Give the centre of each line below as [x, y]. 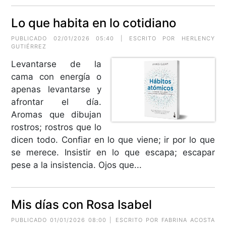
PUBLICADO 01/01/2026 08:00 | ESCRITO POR [86, 220]
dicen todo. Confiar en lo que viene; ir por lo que [113, 139]
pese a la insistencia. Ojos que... [77, 165]
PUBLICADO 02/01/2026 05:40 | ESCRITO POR [96, 38]
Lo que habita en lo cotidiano [94, 23]
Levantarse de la [56, 64]
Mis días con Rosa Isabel [82, 204]
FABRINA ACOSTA [188, 220]
